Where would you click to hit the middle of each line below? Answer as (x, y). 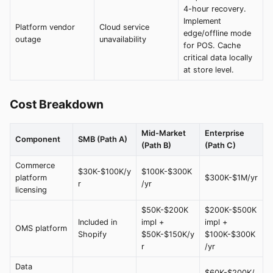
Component (38, 139)
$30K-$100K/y (105, 171)
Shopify (92, 234)
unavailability (123, 39)
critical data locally (218, 57)
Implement (202, 21)
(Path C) (220, 145)
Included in (97, 222)
